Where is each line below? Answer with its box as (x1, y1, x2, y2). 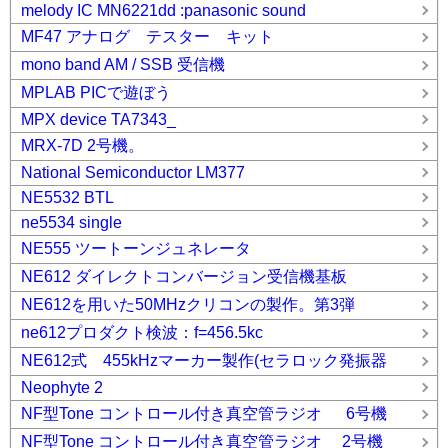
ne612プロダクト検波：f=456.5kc (21, 324, 263, 342)
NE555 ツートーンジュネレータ (21, 240, 251, 258)
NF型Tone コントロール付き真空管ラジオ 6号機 (21, 405, 387, 423)
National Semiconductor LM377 (21, 164, 245, 182)
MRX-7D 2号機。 (21, 137, 144, 155)
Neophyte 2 (21, 379, 103, 397)
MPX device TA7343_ (21, 111, 176, 129)
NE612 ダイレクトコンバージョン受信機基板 (21, 268, 347, 286)
